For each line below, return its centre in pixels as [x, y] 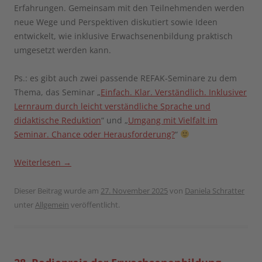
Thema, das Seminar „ [57, 92]
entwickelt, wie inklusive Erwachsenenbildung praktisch [123, 36]
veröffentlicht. [94, 204]
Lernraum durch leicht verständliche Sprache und [112, 106]
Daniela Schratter [215, 190]
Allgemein [52, 204]
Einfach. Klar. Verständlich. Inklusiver [174, 92]
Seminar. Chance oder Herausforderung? [94, 134]
